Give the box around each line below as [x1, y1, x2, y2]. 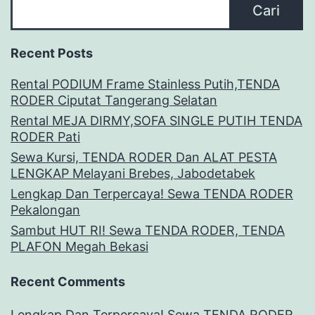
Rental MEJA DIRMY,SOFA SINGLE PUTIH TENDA [11, 112, 302, 128]
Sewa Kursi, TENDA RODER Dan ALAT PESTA [11, 149, 277, 165]
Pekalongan [11, 202, 80, 217]
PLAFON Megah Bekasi [11, 238, 148, 254]
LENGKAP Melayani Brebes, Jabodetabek [11, 165, 255, 181]
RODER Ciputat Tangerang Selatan [11, 92, 217, 108]
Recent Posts [11, 45, 93, 60]
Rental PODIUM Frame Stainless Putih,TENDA [11, 76, 280, 91]
